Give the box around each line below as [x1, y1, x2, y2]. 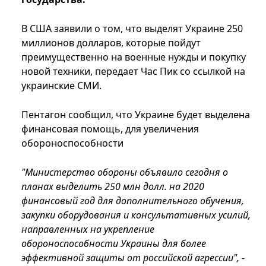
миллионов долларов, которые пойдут [21, 36, 201, 50]
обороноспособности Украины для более [21, 237, 206, 251]
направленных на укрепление [21, 223, 154, 236]
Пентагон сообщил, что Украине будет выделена [21, 108, 250, 122]
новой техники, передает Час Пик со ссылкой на [21, 65, 245, 78]
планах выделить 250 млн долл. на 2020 [21, 180, 204, 194]
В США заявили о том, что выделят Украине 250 [21, 22, 243, 36]
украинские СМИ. [21, 79, 104, 93]
